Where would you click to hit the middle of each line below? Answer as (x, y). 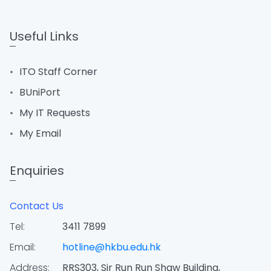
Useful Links (44, 36)
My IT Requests (55, 113)
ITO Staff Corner (58, 72)
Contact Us (37, 206)
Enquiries (37, 171)
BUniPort (40, 92)
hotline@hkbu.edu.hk (112, 247)
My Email (40, 133)
